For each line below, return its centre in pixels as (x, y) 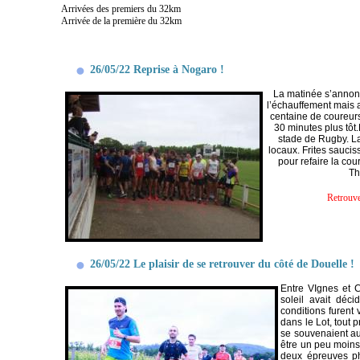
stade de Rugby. (315, 139)
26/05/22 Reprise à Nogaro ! (157, 69)
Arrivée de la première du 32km (122, 21)
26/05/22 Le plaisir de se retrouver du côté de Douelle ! (223, 264)
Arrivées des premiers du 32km (121, 9)
